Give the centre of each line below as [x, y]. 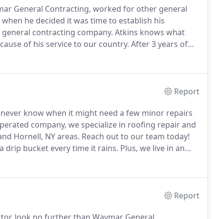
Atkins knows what [149, 32]
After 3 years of [158, 44]
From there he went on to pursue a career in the [103, 56]
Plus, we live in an [152, 148]
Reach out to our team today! [135, 136]
